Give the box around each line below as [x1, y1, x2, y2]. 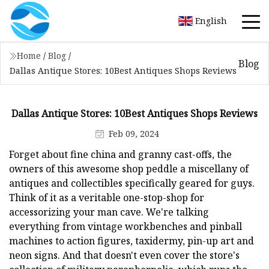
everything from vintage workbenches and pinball [9, 219, 242, 233]
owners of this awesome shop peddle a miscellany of [9, 162, 249, 175]
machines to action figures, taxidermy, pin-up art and [9, 234, 254, 247]
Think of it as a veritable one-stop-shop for [9, 190, 204, 204]
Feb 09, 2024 [108, 127, 159, 139]
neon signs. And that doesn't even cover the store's [9, 248, 240, 262]
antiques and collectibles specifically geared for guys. [9, 176, 255, 190]
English [195, 14, 227, 26]
